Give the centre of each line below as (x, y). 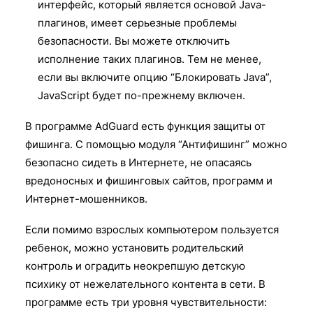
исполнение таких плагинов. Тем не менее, (150, 59)
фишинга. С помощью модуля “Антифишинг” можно (156, 144)
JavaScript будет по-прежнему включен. (141, 95)
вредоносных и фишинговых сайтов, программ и (149, 180)
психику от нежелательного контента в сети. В (145, 284)
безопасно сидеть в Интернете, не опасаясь (138, 162)
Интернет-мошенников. (86, 198)
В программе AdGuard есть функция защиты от (145, 126)
